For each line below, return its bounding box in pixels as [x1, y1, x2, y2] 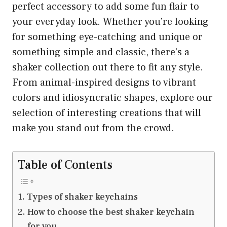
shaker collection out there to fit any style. [12, 61, 203, 74]
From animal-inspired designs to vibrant [12, 76, 196, 89]
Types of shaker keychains [26, 191, 138, 203]
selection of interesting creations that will [12, 106, 201, 120]
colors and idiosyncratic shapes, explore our [12, 91, 213, 104]
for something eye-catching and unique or [12, 30, 203, 44]
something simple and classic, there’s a [12, 46, 190, 59]
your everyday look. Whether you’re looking [12, 15, 209, 28]
